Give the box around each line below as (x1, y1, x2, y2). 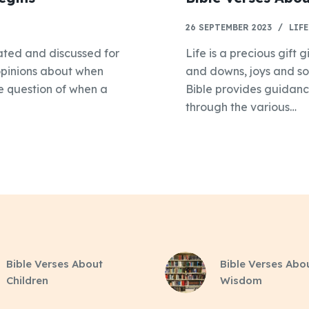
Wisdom (219, 273, 262, 287)
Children (6, 273, 49, 287)
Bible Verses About (6, 257, 103, 270)
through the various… (185, 99, 297, 114)
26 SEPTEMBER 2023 (185, 21, 272, 32)
